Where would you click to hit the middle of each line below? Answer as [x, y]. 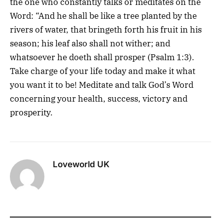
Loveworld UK [81, 164]
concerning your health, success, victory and [99, 98]
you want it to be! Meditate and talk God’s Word [102, 85]
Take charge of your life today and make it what [103, 71]
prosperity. [31, 112]
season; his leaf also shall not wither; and [90, 43]
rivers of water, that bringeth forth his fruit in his [106, 29]
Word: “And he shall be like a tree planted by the [103, 16]
